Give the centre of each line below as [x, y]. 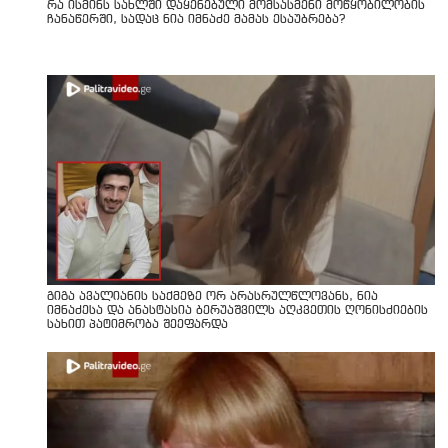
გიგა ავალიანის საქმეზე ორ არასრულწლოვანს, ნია [212, 296]
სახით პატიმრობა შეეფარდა [137, 324]
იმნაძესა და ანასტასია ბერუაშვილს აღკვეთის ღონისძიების [237, 310]
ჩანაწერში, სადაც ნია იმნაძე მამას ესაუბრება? [196, 19]
